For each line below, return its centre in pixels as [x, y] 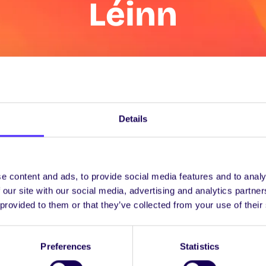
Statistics [199, 246]
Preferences [66, 246]
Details [133, 119]
